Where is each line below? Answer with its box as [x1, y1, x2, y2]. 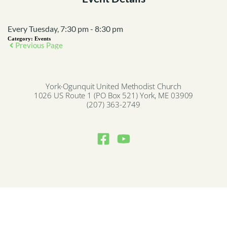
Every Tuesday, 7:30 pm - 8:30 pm [8, 24, 123, 34]
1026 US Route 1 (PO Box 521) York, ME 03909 [33, 90, 194, 101]
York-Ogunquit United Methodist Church [45, 81, 182, 92]
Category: [8, 35, 34, 42]
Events [34, 35, 51, 42]
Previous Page [15, 41, 63, 50]
